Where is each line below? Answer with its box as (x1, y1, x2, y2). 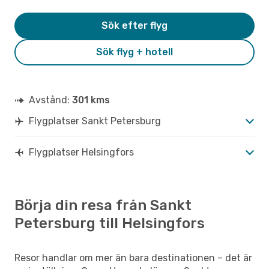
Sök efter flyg (101, 19, 168, 31)
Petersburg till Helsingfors (14, 214, 205, 232)
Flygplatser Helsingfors (29, 146, 134, 158)
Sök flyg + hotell (96, 46, 173, 58)
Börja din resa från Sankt (14, 196, 192, 214)
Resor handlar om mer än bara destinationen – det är (14, 252, 252, 264)
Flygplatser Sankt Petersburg (29, 115, 161, 127)
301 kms (72, 94, 110, 106)
